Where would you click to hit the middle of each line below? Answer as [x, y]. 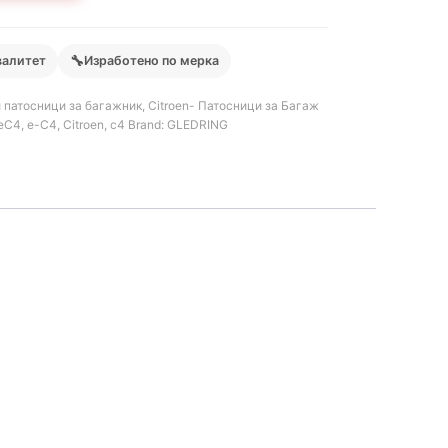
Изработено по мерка [151, 60]
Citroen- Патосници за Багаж [233, 105]
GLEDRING [197, 124]
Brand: [147, 124]
